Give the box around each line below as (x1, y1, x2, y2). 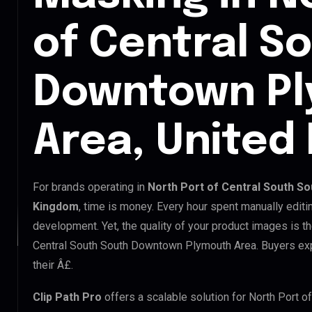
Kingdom (33, 199, 79, 213)
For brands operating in (33, 180, 148, 194)
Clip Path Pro (33, 290, 102, 304)
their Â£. (33, 258, 73, 272)
